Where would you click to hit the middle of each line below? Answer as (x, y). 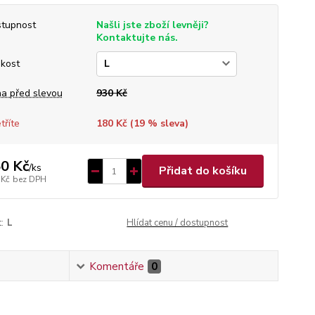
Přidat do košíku (202, 171)
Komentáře (117, 266)
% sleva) (166, 123)
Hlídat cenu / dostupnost (178, 223)
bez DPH (29, 179)
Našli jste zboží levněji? (152, 25)
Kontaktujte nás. (137, 38)
